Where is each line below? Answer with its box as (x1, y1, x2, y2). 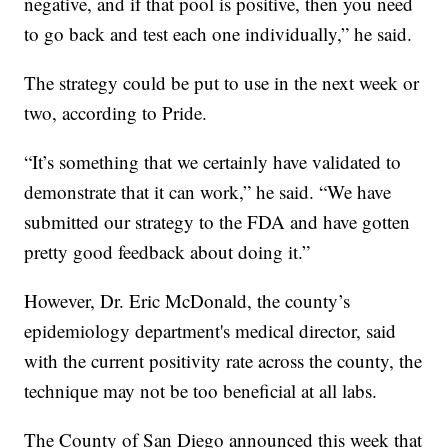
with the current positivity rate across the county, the (24, 348, 423, 374)
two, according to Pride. (24, 100, 208, 126)
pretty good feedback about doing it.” (24, 239, 311, 265)
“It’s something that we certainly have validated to (24, 149, 402, 175)
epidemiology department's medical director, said (24, 318, 397, 344)
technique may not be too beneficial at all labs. (24, 378, 378, 404)
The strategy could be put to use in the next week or (24, 70, 420, 96)
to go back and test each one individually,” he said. (24, 21, 413, 47)
